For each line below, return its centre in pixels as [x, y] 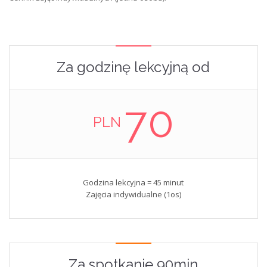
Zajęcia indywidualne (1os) [133, 195]
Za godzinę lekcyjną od [133, 67]
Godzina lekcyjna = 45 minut [133, 183]
